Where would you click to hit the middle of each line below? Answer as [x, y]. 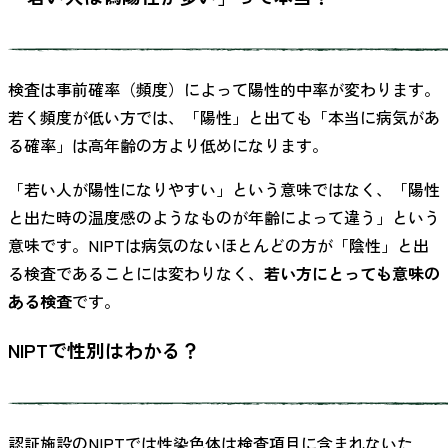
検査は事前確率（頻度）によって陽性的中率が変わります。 [224, 88]
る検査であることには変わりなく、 [136, 272]
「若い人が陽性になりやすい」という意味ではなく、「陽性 [224, 188]
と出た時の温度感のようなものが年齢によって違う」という [224, 216]
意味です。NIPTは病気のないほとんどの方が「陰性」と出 [218, 244]
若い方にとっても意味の [352, 272]
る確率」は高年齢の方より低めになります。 [168, 144]
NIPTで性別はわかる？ [104, 350]
